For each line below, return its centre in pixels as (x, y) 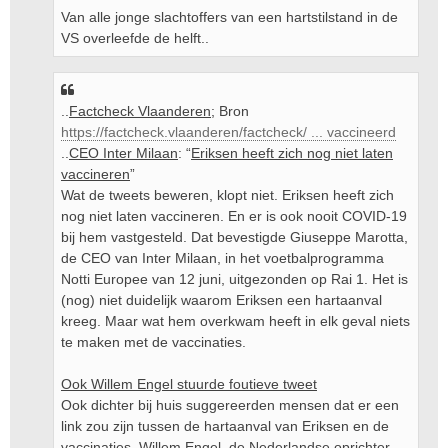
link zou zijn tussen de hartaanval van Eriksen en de (225, 426)
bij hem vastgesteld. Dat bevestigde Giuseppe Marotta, (234, 237)
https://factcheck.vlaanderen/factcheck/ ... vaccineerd (228, 132)
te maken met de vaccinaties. (153, 342)
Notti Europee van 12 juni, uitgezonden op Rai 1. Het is (234, 279)
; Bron (230, 111)
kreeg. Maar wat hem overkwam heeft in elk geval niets (235, 321)
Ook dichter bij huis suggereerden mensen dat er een (230, 405)
